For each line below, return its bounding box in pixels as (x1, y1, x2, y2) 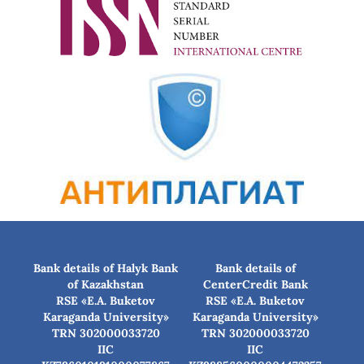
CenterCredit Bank (202, 277, 308, 292)
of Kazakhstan (67, 277, 145, 292)
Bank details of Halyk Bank (33, 261, 179, 276)
